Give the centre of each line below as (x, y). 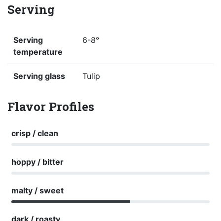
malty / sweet (37, 191)
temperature (38, 52)
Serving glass (39, 76)
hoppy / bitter (37, 162)
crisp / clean (35, 133)
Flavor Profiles (51, 107)
